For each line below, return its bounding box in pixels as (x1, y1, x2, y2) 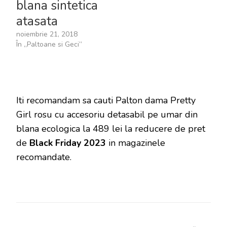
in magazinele (106, 136, 165, 149)
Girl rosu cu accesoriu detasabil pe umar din (16, 108, 198, 121)
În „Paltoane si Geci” (16, 39, 82, 49)
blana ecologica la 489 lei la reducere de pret (16, 122, 205, 135)
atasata (16, 12, 58, 30)
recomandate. (16, 150, 71, 163)
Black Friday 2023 (29, 136, 106, 149)
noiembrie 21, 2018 (16, 29, 78, 39)
